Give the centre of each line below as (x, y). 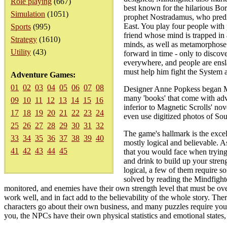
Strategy (24, 39)
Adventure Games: (43, 75)
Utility (21, 52)
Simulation (28, 14)
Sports (21, 27)
